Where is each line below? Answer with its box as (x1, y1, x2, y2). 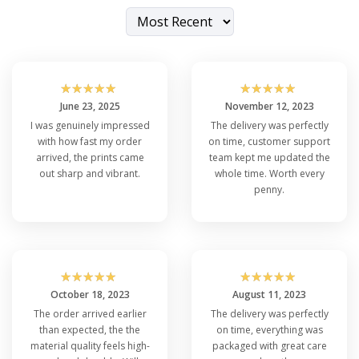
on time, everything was (216, 322, 323, 337)
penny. (254, 182, 284, 196)
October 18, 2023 (50, 287, 130, 301)
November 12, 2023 (224, 99, 314, 113)
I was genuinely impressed (30, 118, 150, 132)
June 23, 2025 (59, 99, 120, 113)
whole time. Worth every (214, 166, 325, 180)
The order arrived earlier (33, 306, 147, 321)
